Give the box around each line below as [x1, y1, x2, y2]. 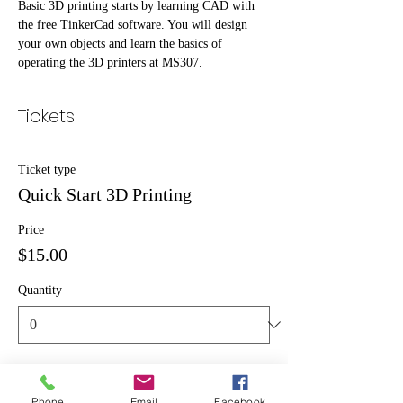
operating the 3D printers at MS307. [18, 56, 202, 69]
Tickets [18, 103, 75, 129]
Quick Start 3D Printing [18, 184, 192, 204]
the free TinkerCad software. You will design [18, 18, 251, 31]
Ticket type [18, 163, 76, 176]
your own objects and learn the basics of [18, 37, 226, 50]
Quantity [18, 283, 62, 297]
